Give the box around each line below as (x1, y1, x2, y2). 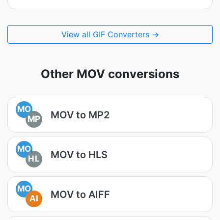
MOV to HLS (51, 148, 108, 161)
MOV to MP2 (51, 109, 110, 121)
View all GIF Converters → (61, 29, 159, 39)
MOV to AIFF (51, 188, 110, 200)
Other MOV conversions (41, 67, 179, 81)
